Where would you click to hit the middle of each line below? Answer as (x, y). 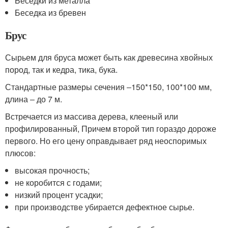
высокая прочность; (52, 170)
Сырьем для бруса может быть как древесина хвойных (109, 57)
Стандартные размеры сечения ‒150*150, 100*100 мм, (108, 87)
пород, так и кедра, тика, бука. (61, 69)
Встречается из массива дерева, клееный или (92, 116)
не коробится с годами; (59, 182)
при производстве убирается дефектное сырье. (105, 207)
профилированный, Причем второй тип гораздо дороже (111, 129)
